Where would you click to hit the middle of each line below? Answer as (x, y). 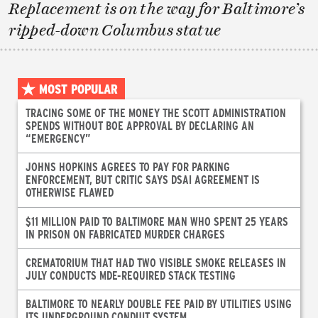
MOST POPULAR (78, 89)
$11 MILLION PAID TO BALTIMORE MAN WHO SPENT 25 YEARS (157, 221)
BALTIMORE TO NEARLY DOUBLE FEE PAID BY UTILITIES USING (158, 303)
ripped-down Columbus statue (115, 29)
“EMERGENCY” (58, 138)
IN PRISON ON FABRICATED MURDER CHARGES (125, 234)
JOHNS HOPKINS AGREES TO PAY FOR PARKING (127, 167)
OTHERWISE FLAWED (69, 192)
